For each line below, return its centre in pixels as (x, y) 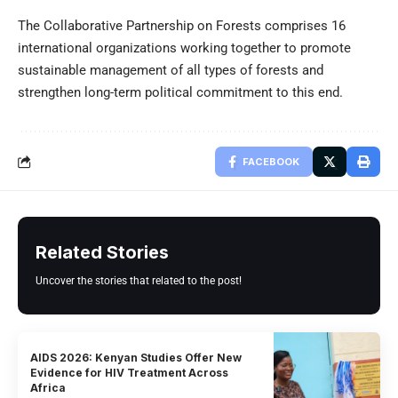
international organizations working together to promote (184, 48)
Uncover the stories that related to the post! (139, 280)
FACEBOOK (271, 161)
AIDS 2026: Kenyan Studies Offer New (136, 357)
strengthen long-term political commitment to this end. (180, 92)
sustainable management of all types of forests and (171, 70)
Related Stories (102, 252)
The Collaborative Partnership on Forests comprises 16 (182, 25)
